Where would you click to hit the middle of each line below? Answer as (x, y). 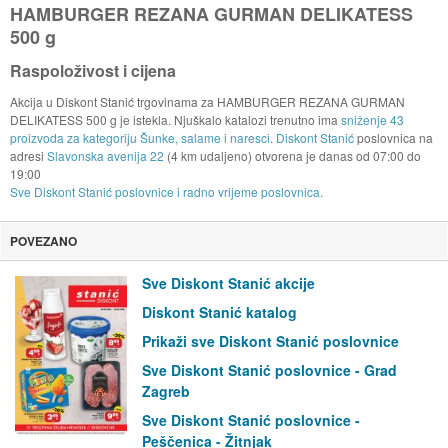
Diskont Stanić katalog (219, 312)
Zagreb (166, 391)
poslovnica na (393, 138)
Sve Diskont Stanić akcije (228, 283)
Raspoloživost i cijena (92, 71)
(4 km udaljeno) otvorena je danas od (268, 156)
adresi (28, 156)
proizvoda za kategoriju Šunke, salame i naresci (139, 138)
